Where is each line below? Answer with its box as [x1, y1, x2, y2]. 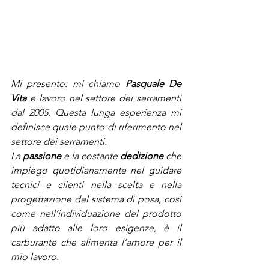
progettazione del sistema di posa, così [11, 193, 181, 205]
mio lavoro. [11, 251, 59, 263]
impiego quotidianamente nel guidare [11, 165, 181, 177]
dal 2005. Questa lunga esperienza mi [11, 107, 181, 119]
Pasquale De [125, 78, 182, 90]
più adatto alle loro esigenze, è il [11, 222, 181, 234]
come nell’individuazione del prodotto [11, 208, 181, 220]
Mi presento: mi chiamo [11, 78, 125, 90]
